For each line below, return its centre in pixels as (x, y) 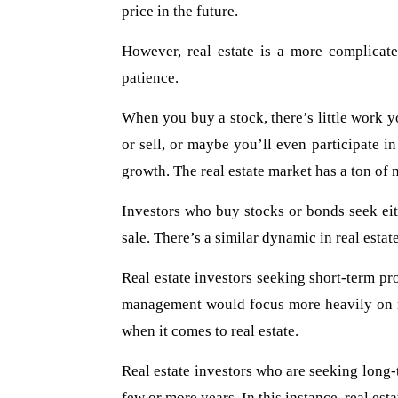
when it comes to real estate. (210, 331)
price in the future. (180, 11)
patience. (150, 78)
